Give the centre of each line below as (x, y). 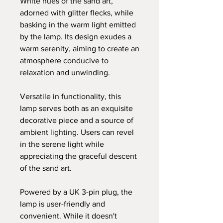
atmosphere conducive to (64, 60)
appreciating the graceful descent (78, 156)
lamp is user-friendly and (62, 204)
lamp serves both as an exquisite (76, 108)
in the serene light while (62, 144)
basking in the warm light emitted (78, 24)
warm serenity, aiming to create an (80, 48)
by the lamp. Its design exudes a (76, 36)
